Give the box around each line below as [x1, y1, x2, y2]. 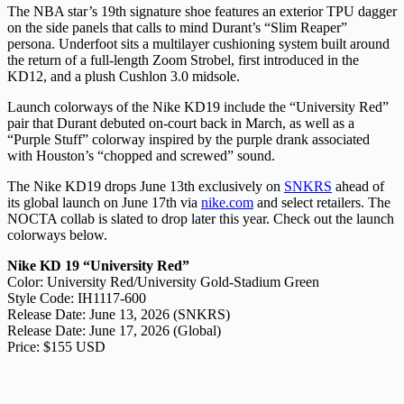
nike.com [201, 195, 253, 211]
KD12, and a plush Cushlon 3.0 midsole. [7, 69, 240, 85]
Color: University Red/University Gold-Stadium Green [7, 274, 319, 290]
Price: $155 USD [7, 339, 106, 355]
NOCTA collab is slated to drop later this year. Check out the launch [7, 211, 394, 227]
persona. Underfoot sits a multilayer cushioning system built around [7, 36, 390, 52]
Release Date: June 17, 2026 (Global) [7, 323, 221, 339]
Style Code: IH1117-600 [7, 290, 146, 307]
